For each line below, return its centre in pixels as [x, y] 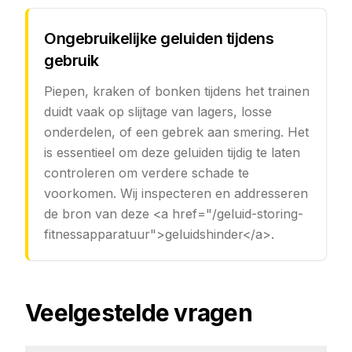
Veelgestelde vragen [139, 313]
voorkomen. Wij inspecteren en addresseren [176, 193]
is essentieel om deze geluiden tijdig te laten [172, 152]
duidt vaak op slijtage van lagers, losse [158, 112]
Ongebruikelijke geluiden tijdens [159, 38]
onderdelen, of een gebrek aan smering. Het [176, 132]
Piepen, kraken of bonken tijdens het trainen [177, 91]
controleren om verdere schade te [147, 173]
